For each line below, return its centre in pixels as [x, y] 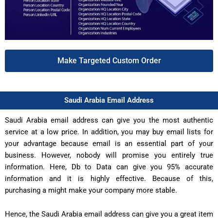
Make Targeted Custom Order [109, 60]
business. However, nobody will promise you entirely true [109, 155]
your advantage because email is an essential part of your [109, 143]
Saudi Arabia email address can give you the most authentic [109, 120]
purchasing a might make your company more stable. [91, 190]
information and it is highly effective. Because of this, [109, 178]
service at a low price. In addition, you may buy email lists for [109, 132]
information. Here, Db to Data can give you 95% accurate [109, 167]
